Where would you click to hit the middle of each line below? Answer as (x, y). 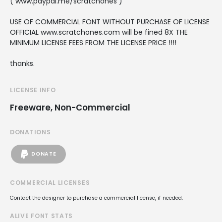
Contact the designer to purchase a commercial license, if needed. (96, 198)
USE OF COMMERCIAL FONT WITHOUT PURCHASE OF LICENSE (110, 22)
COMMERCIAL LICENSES (50, 182)
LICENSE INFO (33, 90)
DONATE (44, 154)
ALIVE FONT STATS (42, 216)
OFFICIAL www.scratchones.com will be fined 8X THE (99, 32)
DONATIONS (30, 132)
